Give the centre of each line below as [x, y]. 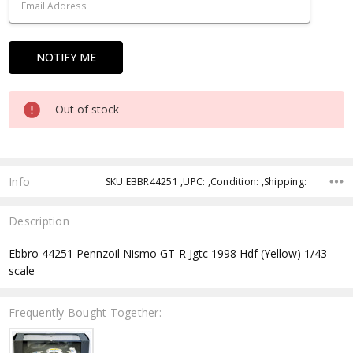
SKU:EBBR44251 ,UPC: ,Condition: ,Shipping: [206, 181]
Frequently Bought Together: [85, 313]
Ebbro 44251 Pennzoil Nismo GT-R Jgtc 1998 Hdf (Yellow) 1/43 [168, 254]
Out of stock [87, 109]
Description [39, 221]
